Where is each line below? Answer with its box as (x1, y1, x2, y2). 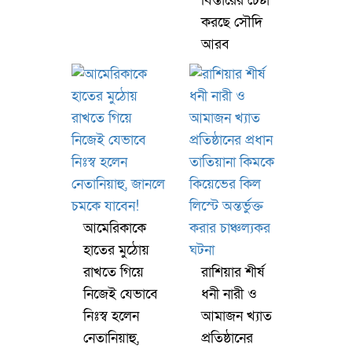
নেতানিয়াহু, (83, 329, 139, 347)
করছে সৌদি (201, 13, 262, 31)
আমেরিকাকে (83, 219, 146, 237)
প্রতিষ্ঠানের (201, 329, 253, 347)
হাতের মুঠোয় (83, 241, 149, 259)
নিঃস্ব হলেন (83, 307, 139, 325)
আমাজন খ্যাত (201, 307, 272, 325)
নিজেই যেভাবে (83, 285, 158, 303)
